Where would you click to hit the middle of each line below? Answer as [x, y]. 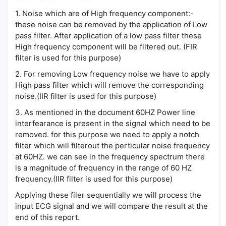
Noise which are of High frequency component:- [108, 13]
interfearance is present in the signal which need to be [113, 123]
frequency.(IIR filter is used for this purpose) [94, 179]
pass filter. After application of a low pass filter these [108, 36]
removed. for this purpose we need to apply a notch [107, 134]
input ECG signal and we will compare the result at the [111, 206]
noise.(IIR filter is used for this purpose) [86, 96]
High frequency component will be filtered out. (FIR [106, 47]
